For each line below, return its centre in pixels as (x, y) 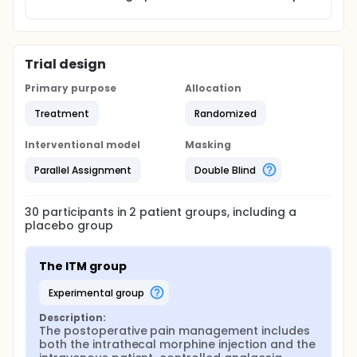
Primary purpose (71, 88)
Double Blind (225, 170)
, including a (262, 212)
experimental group (98, 292)
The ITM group (83, 266)
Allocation (213, 88)
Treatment (62, 113)
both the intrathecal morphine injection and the (177, 344)
